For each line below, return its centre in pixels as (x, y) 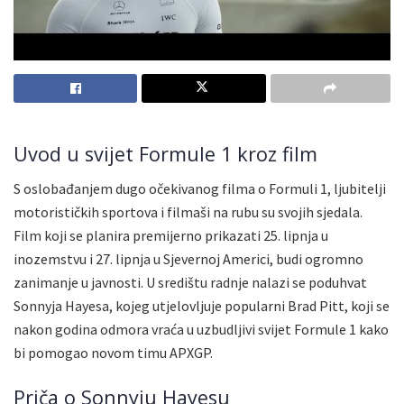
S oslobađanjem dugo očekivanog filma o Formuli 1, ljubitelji (200, 189)
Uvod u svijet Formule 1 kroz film (165, 153)
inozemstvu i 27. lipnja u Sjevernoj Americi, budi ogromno (188, 259)
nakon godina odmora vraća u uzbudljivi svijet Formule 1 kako (201, 330)
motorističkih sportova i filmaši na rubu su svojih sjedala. (188, 212)
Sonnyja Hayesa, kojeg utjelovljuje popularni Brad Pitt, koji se (202, 306)
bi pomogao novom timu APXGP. (113, 353)
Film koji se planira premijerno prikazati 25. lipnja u (171, 236)
